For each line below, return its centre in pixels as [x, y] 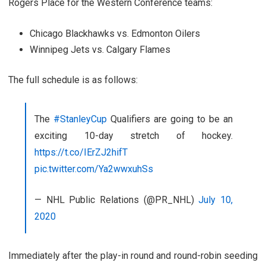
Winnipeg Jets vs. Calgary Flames [100, 49]
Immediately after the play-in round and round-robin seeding [133, 255]
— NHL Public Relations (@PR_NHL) [117, 199]
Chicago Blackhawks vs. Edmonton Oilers [115, 33]
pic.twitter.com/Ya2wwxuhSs [94, 169]
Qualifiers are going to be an [170, 119]
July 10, [216, 199]
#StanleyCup [80, 119]
